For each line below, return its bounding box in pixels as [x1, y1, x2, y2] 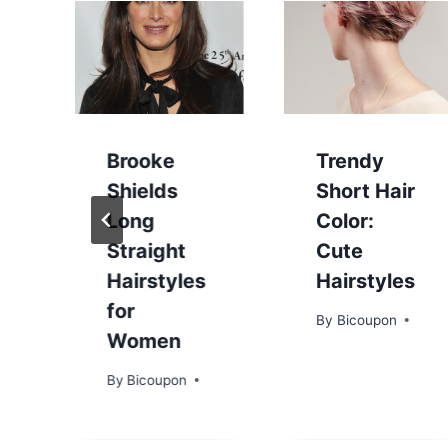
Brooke [107, 148, 175, 173]
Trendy [316, 148, 385, 173]
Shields [107, 178, 178, 203]
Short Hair [316, 178, 416, 203]
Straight [107, 238, 186, 263]
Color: [316, 208, 375, 233]
